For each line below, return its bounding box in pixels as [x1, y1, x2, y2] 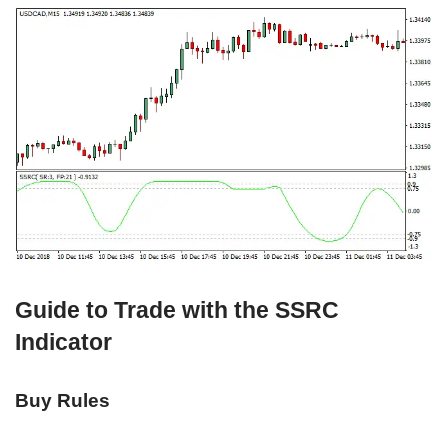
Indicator [15, 329, 112, 356]
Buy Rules [15, 390, 110, 412]
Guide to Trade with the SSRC [15, 297, 339, 324]
